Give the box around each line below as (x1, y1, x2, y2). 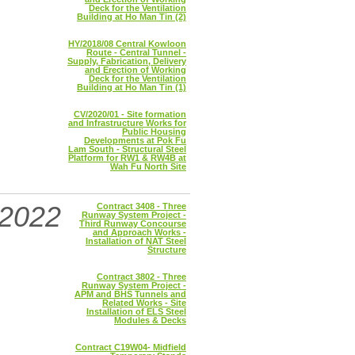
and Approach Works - (93, 227, 186, 237)
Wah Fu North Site (110, 162, 186, 171)
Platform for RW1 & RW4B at (68, 153, 186, 162)
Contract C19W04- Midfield (75, 342, 186, 352)
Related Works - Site (102, 298, 186, 307)
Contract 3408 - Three (97, 201, 186, 211)
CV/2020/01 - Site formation (74, 109, 186, 119)
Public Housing (122, 127, 186, 136)
